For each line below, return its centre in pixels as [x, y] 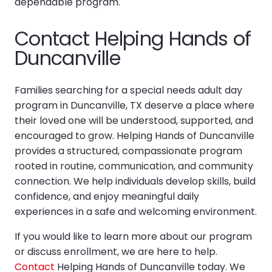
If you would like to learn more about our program [133, 236]
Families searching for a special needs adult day [128, 90]
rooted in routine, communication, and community [134, 166]
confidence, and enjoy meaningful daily [107, 196]
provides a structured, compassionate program [128, 151]
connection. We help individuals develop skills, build [135, 181]
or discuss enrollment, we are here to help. [116, 251]
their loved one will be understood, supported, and [134, 120]
